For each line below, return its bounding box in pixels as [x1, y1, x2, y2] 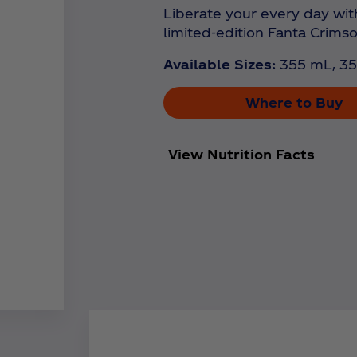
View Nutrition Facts [168, 147, 316, 163]
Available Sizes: [163, 57, 277, 73]
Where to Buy [245, 95, 343, 111]
